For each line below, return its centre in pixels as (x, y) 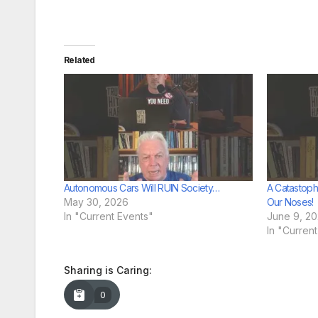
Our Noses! (290, 202)
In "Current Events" (109, 216)
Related (79, 60)
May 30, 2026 (96, 202)
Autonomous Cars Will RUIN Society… (142, 188)
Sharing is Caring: (108, 270)
